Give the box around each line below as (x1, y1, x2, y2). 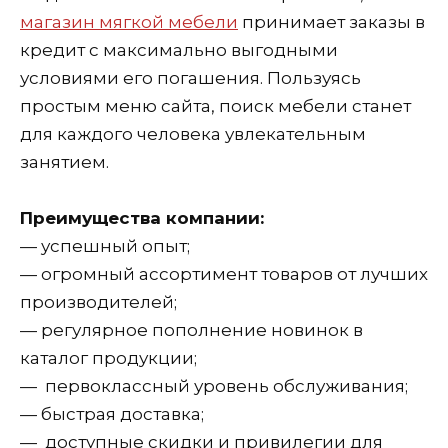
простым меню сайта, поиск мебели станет (20, 95, 411, 116)
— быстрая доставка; (20, 403, 204, 424)
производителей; (20, 291, 177, 312)
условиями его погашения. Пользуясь (20, 67, 361, 88)
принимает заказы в (238, 11, 425, 32)
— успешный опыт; (20, 235, 190, 256)
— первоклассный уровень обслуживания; (20, 375, 408, 396)
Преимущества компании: (20, 207, 264, 228)
